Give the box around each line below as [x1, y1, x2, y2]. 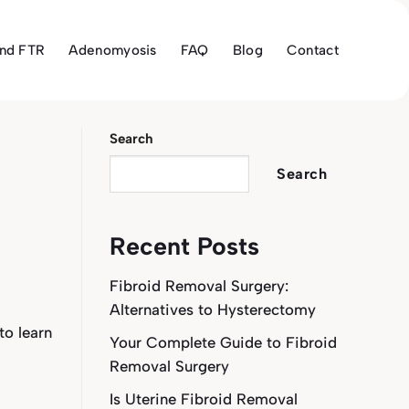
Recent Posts [109, 230, 259, 261]
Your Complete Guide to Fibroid [109, 333, 337, 352]
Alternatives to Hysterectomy [109, 299, 316, 319]
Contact [286, 42, 339, 58]
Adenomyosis [68, 42, 157, 58]
